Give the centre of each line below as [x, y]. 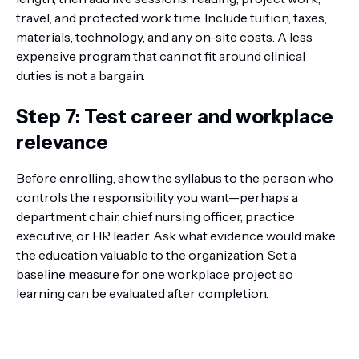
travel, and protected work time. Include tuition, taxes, [171, 18]
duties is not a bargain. [81, 75]
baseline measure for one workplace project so [155, 274]
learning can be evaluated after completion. [142, 293]
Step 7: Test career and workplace [175, 117]
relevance [62, 142]
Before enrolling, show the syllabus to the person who [175, 178]
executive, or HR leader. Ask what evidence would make [176, 236]
